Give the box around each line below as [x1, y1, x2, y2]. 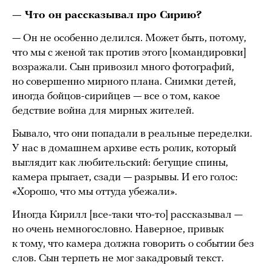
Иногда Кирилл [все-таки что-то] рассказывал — [12, 209, 243, 221]
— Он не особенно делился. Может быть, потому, [12, 33, 246, 45]
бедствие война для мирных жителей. [12, 105, 194, 117]
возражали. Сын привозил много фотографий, [12, 62, 234, 74]
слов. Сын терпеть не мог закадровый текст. [12, 253, 224, 265]
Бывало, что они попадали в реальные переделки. [12, 128, 252, 140]
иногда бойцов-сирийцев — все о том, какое [12, 91, 220, 103]
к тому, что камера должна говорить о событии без [12, 238, 254, 250]
